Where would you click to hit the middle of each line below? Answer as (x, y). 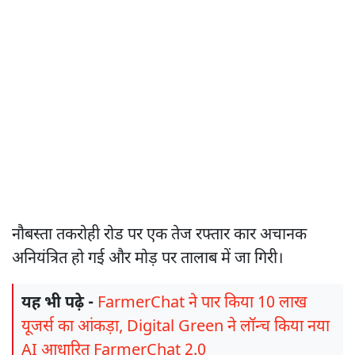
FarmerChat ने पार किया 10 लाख (202, 303)
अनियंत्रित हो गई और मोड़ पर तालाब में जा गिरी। (148, 259)
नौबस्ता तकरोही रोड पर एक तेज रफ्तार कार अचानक (159, 235)
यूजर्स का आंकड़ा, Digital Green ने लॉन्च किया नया (176, 327)
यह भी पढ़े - (57, 303)
